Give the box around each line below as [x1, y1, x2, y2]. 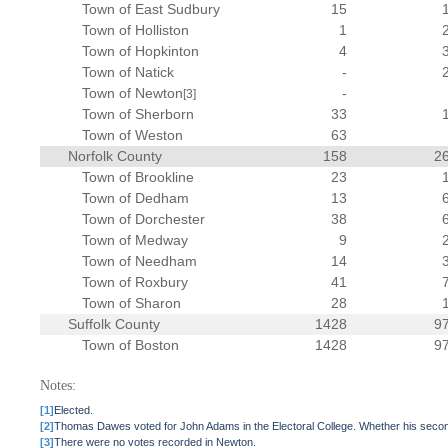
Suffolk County [68, 316, 161, 332]
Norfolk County [68, 148, 163, 164]
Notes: [40, 378, 77, 393]
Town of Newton [82, 85, 184, 101]
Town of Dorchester [82, 211, 206, 227]
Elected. [54, 404, 94, 416]
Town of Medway [82, 232, 189, 248]
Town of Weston [82, 127, 184, 143]
